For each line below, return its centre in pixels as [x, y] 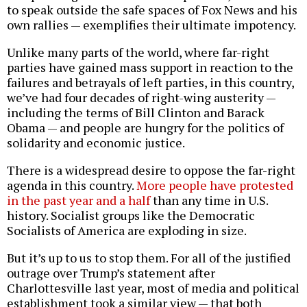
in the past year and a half [78, 200]
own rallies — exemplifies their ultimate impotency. [151, 25]
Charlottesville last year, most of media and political [153, 288]
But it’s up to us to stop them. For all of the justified [149, 258]
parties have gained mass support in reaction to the [150, 67]
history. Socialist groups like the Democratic [131, 216]
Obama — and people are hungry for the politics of [145, 128]
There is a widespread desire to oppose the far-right [151, 170]
